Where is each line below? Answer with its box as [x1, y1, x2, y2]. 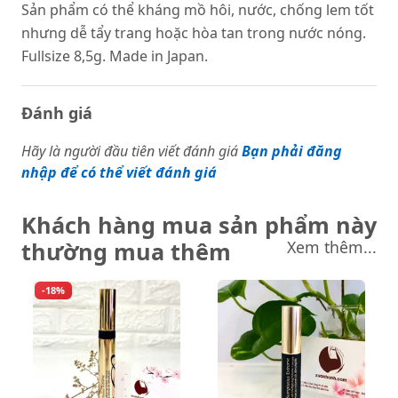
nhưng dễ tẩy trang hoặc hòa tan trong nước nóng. [21, 23, 366, 43]
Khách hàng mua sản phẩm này [21, 210, 377, 240]
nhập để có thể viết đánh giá [21, 163, 217, 182]
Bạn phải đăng [242, 141, 342, 161]
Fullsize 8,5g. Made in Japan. [21, 46, 211, 66]
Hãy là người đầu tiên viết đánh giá [21, 141, 238, 161]
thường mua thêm [21, 236, 231, 267]
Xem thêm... [287, 236, 377, 258]
